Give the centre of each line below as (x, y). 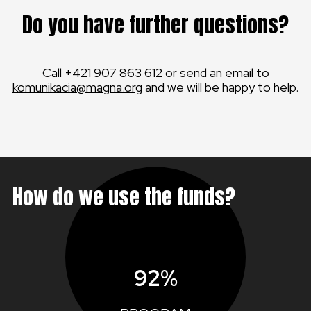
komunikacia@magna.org (77, 87)
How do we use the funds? (124, 197)
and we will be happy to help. (220, 87)
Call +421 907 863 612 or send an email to (155, 73)
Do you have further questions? (155, 25)
